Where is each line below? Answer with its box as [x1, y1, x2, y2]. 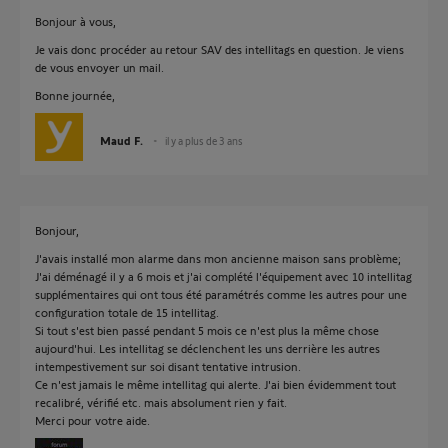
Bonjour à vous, [35, 14, 116, 28]
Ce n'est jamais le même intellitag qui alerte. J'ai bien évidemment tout [35, 377, 396, 391]
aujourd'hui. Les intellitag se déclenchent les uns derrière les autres [35, 341, 380, 355]
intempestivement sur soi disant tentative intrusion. [35, 359, 301, 373]
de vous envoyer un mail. [35, 60, 164, 74]
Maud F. [100, 133, 143, 147]
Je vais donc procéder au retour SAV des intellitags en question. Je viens [35, 42, 404, 56]
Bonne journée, [35, 88, 115, 102]
